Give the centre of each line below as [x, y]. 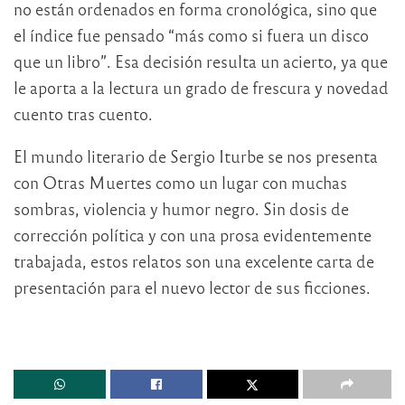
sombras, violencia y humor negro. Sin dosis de [181, 209]
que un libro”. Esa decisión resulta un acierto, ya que [201, 61]
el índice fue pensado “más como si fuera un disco [191, 35]
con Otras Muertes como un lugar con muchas [180, 183]
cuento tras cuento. [83, 114]
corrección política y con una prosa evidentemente [193, 235]
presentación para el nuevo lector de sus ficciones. [192, 287]
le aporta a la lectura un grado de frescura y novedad [201, 88]
